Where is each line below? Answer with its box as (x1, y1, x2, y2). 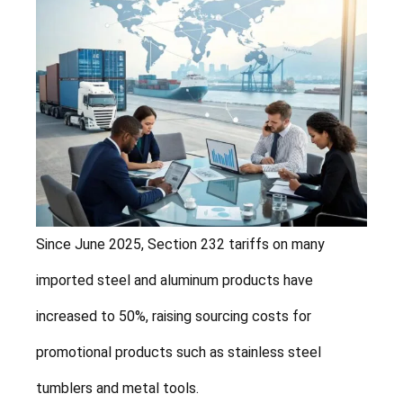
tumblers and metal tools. (36, 379, 199, 397)
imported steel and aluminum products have (36, 271, 313, 289)
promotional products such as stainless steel (36, 343, 321, 361)
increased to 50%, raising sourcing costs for (36, 307, 311, 325)
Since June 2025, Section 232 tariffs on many (36, 235, 325, 253)
